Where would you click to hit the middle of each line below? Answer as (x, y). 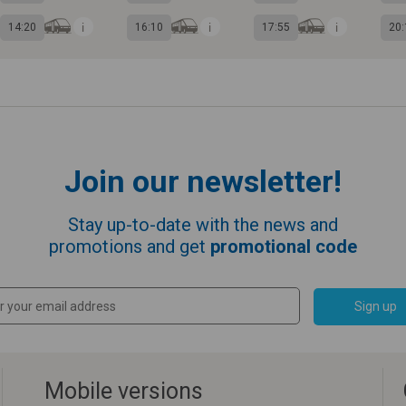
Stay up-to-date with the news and (203, 225)
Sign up (376, 306)
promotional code (284, 246)
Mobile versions (124, 391)
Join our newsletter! (203, 181)
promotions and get (130, 246)
